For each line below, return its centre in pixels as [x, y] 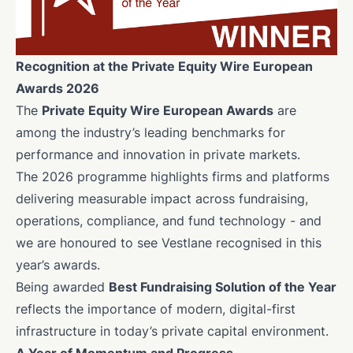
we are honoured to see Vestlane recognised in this [169, 243]
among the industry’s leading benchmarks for [150, 133]
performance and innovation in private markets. [158, 155]
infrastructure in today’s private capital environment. [172, 331]
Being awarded [62, 287]
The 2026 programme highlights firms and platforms [173, 177]
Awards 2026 [58, 89]
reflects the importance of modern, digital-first [156, 309]
